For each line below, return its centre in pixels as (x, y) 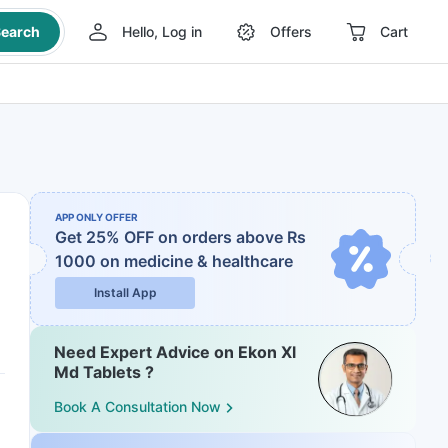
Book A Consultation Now (137, 407)
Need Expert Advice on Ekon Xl (175, 352)
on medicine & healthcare (196, 261)
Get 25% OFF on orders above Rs (180, 237)
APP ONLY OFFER (96, 217)
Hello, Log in (161, 31)
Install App (125, 292)
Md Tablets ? (104, 372)
